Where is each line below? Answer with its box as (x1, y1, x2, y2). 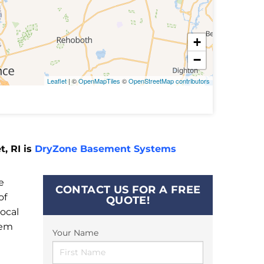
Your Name (52, 227, 98, 239)
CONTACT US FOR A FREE (55, 183, 201, 197)
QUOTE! (105, 194, 150, 207)
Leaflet (47, 76, 67, 86)
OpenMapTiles (78, 76, 120, 86)
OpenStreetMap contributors (128, 76, 210, 86)
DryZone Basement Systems (35, 143, 176, 155)
